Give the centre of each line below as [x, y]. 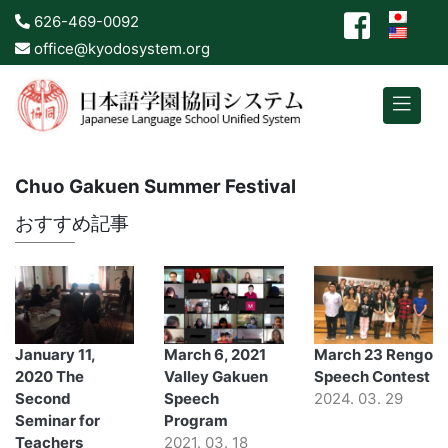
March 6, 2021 [215, 355]
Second [43, 399]
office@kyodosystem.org [120, 48]
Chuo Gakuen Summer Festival [155, 186]
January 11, [55, 355]
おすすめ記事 [72, 223]
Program [196, 421]
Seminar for [57, 421]
